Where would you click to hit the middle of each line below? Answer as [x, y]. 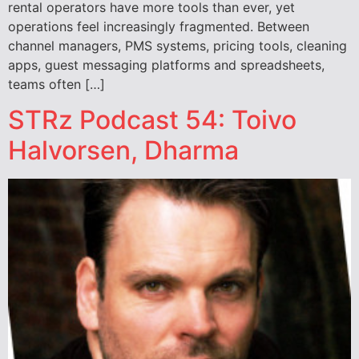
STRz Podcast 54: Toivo [152, 119]
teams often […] [56, 84]
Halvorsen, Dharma [123, 150]
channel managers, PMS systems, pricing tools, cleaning [177, 45]
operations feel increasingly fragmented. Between [159, 26]
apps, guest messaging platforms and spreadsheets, [166, 65]
